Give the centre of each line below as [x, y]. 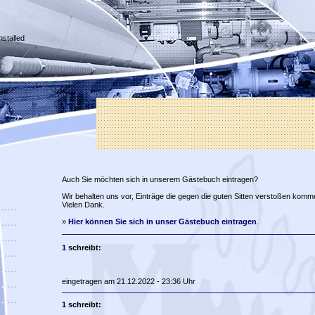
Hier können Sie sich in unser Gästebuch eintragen [162, 221]
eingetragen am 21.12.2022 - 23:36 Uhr [128, 281]
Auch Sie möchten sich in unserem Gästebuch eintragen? [160, 179]
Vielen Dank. [83, 205]
